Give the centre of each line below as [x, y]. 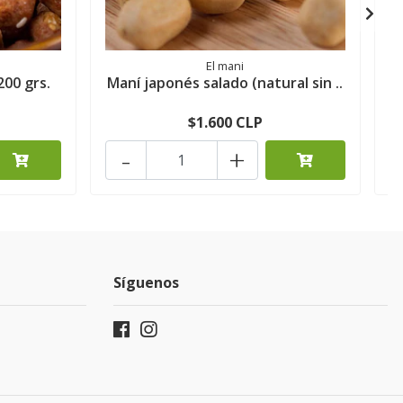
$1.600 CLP [225, 123]
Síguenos [146, 283]
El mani [225, 66]
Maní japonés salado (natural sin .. [225, 83]
